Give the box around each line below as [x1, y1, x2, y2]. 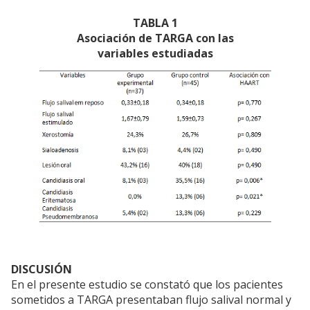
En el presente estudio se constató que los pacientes [11, 277, 283, 293]
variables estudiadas [97, 46, 213, 62]
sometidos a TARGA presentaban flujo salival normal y [11, 292, 291, 308]
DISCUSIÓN [11, 262, 72, 277]
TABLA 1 [132, 15, 178, 31]
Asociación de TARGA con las [76, 30, 234, 46]
